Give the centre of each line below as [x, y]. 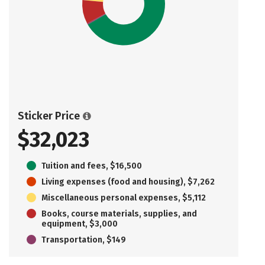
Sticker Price [49, 116]
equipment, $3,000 [80, 224]
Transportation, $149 [84, 240]
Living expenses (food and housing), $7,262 [128, 182]
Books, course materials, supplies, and [119, 214]
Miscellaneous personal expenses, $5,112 [124, 198]
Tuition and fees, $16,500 [92, 166]
